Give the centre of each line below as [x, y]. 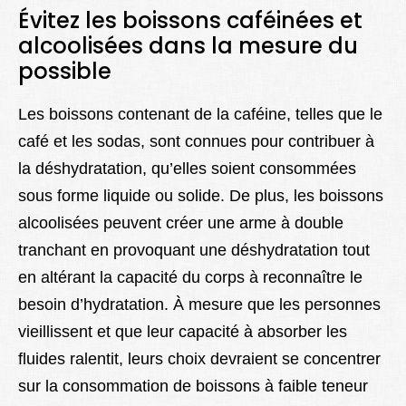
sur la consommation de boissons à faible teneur [193, 387]
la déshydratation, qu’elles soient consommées [187, 169]
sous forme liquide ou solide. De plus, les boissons [201, 196]
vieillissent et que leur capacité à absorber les [183, 332]
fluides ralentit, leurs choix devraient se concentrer [199, 359]
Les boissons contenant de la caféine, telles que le [200, 115]
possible [65, 72]
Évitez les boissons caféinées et [190, 21]
